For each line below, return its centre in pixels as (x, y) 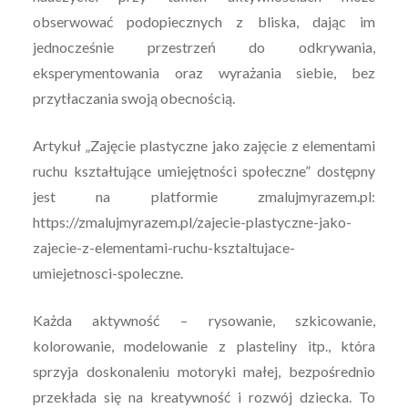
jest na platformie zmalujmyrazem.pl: (204, 197)
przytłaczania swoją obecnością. (133, 98)
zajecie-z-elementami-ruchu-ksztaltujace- (163, 248)
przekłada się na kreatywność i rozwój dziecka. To (204, 397)
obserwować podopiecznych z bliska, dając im (204, 22)
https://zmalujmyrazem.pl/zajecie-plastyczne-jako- (192, 222)
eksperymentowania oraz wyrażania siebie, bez (204, 73)
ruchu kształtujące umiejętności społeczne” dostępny (204, 171)
